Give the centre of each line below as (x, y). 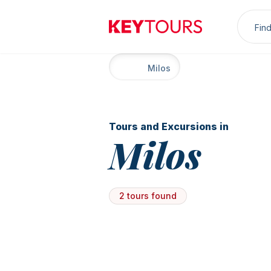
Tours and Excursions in (169, 126)
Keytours (129, 33)
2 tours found (148, 196)
